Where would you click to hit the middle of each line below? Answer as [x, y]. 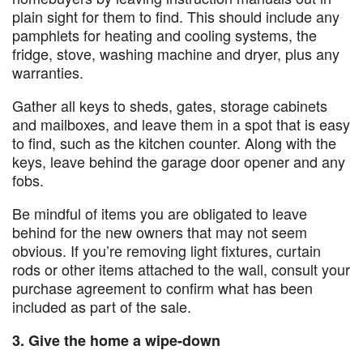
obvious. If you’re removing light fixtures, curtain [167, 250]
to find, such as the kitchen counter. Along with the [174, 143]
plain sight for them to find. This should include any [176, 16]
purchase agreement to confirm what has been [162, 288]
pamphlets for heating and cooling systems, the [164, 35]
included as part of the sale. [104, 306]
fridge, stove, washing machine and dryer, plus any [176, 53]
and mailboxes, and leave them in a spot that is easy [181, 124]
